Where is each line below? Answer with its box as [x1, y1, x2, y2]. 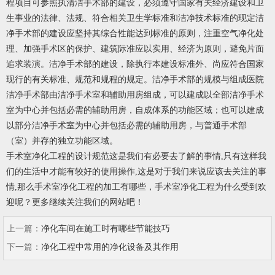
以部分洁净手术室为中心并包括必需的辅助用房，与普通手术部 [6, 121, 247, 131]
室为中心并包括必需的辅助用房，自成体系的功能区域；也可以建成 [6, 106, 264, 115]
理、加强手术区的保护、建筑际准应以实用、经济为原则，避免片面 [6, 44, 264, 54]
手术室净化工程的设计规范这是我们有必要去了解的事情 [6, 152, 221, 161]
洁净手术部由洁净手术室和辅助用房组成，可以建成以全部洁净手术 [6, 90, 264, 100]
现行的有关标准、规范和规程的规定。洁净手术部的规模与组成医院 [6, 75, 264, 85]
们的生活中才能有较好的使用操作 [6, 167, 135, 177]
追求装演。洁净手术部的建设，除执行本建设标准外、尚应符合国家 [6, 60, 264, 69]
